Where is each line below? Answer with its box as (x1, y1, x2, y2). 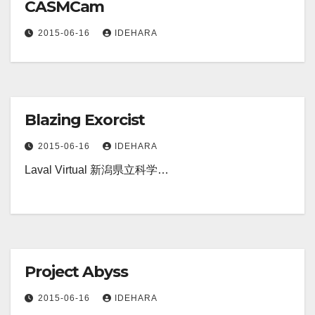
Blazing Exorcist (25, 110, 146, 130)
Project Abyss (25, 262, 128, 282)
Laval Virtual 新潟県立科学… (25, 164, 169, 176)
